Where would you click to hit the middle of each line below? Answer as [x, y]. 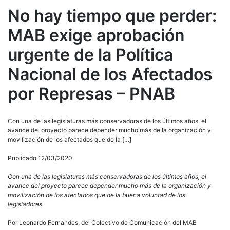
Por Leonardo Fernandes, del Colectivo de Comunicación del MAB [102, 222]
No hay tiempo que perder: [112, 15]
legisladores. [26, 204]
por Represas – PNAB [91, 93]
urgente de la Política [90, 54]
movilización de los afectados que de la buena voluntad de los [97, 195]
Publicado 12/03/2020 [40, 158]
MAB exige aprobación [96, 35]
